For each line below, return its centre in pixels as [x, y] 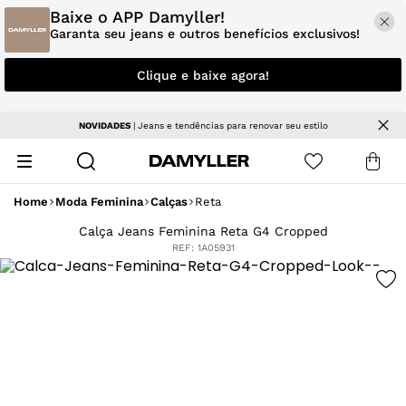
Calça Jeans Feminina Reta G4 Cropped [203, 231]
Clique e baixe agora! [203, 75]
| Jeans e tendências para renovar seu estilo [229, 125]
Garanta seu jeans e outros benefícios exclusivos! [205, 34]
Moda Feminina [99, 201]
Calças [169, 201]
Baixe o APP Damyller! [137, 17]
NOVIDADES [104, 125]
